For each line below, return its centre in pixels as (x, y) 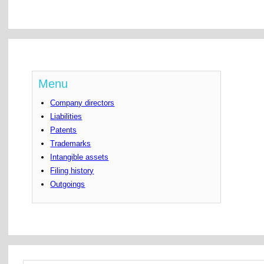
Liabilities (66, 117)
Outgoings (68, 184)
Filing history (72, 171)
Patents (64, 130)
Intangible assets (80, 157)
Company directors (82, 103)
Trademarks (71, 144)
